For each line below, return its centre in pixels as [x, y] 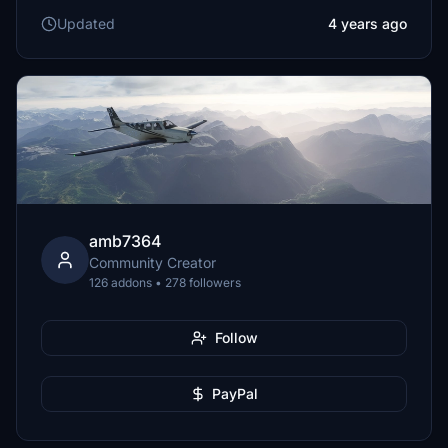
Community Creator [152, 262]
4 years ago [367, 23]
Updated [86, 23]
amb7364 [125, 241]
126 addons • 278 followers [165, 282]
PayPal [235, 393]
